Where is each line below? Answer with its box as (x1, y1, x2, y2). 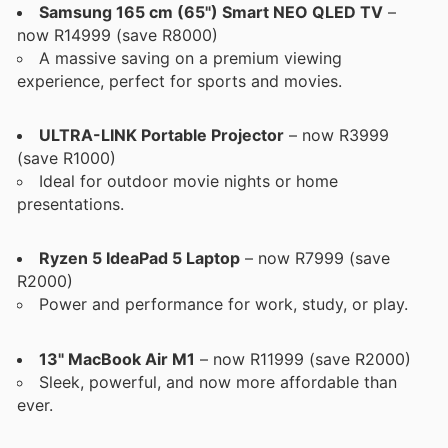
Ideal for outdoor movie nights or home (39, 171, 338, 192)
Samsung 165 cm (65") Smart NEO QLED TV (39, 2, 383, 23)
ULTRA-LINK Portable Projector (39, 125, 284, 146)
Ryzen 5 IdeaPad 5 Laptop (39, 248, 240, 269)
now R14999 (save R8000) (17, 25, 218, 46)
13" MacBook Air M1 (39, 348, 195, 369)
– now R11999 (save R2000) (195, 348, 411, 369)
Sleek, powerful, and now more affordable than (39, 371, 397, 392)
